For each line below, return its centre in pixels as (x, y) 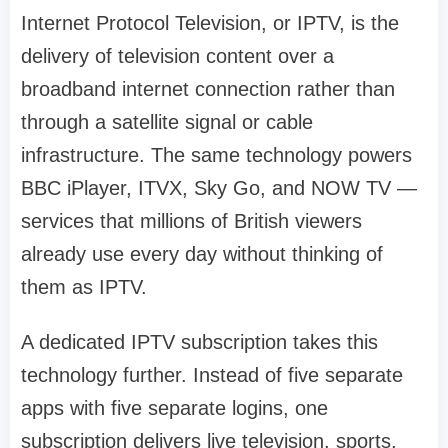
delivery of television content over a (177, 56)
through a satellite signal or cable (167, 122)
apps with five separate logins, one (174, 408)
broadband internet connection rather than (208, 89)
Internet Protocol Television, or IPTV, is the (210, 23)
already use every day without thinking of (202, 254)
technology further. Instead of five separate (212, 375)
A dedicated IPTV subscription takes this (199, 342)
